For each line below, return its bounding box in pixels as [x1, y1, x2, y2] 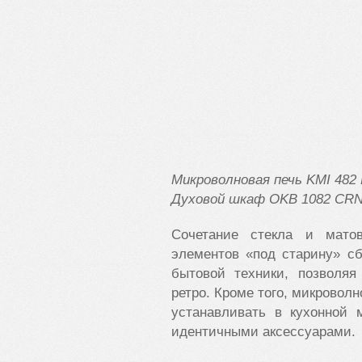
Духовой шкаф [171, 192, 269, 207]
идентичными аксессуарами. [171, 324, 356, 339]
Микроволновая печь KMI [171, 172, 330, 187]
